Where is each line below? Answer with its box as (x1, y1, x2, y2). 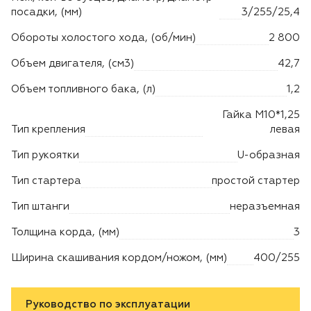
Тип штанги (11, 201, 69, 212)
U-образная (237, 149, 300, 160)
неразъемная (230, 201, 300, 212)
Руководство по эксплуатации (26, 299, 190, 310)
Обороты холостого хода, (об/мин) (11, 32, 196, 43)
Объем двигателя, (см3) (11, 58, 134, 69)
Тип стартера (11, 175, 81, 186)
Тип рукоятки (11, 149, 79, 160)
